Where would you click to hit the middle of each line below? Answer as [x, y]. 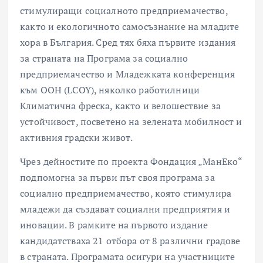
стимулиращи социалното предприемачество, [124, 10]
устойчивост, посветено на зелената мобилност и [131, 121]
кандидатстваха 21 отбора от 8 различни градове [130, 240]
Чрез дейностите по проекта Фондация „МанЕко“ [131, 161]
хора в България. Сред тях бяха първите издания [128, 42]
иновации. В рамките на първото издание [114, 225]
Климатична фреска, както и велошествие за [120, 105]
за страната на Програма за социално [104, 58]
